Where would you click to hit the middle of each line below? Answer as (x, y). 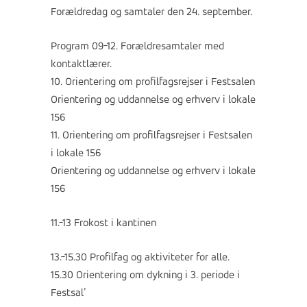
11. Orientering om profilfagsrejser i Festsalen (151, 136)
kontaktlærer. (81, 65)
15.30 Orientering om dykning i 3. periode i (145, 276)
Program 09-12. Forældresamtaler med (137, 47)
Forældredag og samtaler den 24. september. (151, 13)
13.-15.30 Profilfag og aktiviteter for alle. (140, 258)
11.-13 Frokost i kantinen (103, 224)
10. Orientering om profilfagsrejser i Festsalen (153, 83)
